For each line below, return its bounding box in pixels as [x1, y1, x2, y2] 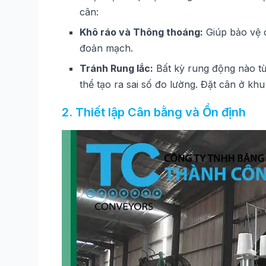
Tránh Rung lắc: [80, 62, 153, 74]
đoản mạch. [80, 42, 133, 54]
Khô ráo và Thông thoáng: [80, 26, 203, 38]
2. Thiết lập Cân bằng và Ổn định [62, 105, 246, 119]
